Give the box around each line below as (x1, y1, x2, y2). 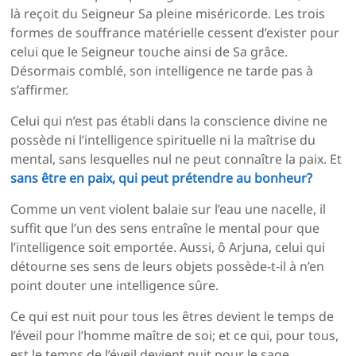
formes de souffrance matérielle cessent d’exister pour (10, 24, 340, 42)
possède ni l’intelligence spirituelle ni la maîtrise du (10, 131, 316, 149)
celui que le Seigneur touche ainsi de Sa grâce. (10, 43, 288, 61)
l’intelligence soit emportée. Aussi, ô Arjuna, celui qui (10, 238, 326, 257)
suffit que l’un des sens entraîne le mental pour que (10, 219, 320, 238)
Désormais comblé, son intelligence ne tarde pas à (10, 62, 314, 80)
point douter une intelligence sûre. (10, 277, 219, 295)
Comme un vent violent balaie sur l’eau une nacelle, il (10, 200, 327, 219)
